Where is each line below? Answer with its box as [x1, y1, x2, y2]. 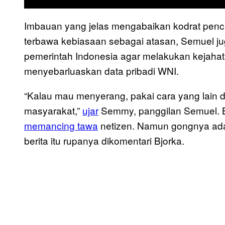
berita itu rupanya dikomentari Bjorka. [24, 134, 184, 148]
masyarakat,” [24, 103, 82, 118]
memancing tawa [24, 119, 98, 133]
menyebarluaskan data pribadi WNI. [24, 64, 179, 78]
